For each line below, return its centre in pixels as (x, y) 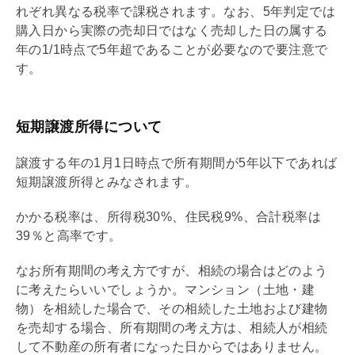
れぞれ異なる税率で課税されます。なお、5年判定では (176, 11)
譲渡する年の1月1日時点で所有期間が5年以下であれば (177, 162)
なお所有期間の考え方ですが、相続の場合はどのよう (172, 270)
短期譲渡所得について (89, 126)
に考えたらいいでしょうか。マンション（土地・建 (166, 289)
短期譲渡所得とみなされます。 (107, 181)
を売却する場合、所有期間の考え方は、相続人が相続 (172, 327)
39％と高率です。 (69, 235)
